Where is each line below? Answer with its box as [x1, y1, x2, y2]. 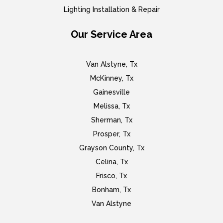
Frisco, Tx [96, 171, 127, 180]
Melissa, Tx [93, 102, 130, 110]
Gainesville [93, 88, 130, 96]
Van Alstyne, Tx [86, 60, 137, 68]
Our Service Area [71, 28, 152, 40]
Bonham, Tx [92, 185, 131, 194]
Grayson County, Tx [79, 143, 144, 152]
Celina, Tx [95, 157, 128, 166]
